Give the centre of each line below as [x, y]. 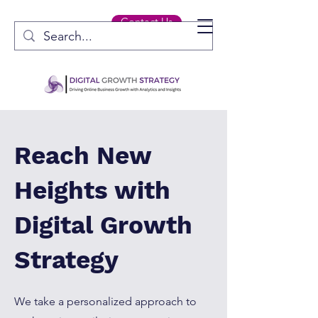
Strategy [66, 260]
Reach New [83, 155]
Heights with [92, 190]
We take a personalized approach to [105, 301]
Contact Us [147, 22]
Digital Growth [103, 225]
